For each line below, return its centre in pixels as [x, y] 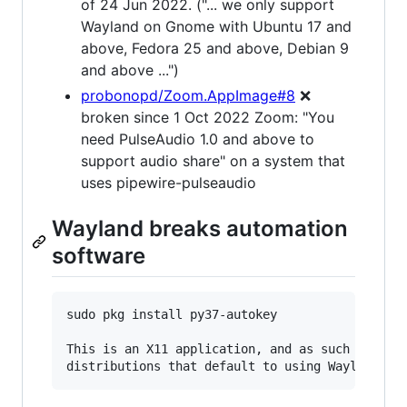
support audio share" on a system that [213, 160]
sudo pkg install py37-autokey [172, 314]
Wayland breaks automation [200, 228]
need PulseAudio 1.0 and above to [198, 139]
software [99, 255]
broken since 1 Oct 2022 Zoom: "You [208, 117]
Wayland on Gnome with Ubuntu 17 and [216, 26]
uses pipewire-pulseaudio [169, 182]
